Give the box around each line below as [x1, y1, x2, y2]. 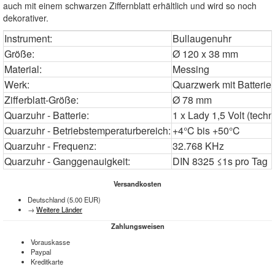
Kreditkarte [31, 257, 63, 266]
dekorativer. [3, 12, 48, 24]
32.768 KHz [172, 139, 224, 153]
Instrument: [4, 31, 52, 45]
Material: [4, 62, 42, 76]
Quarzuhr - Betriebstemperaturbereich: [4, 123, 171, 137]
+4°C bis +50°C [172, 123, 240, 137]
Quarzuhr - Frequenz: [4, 139, 96, 153]
